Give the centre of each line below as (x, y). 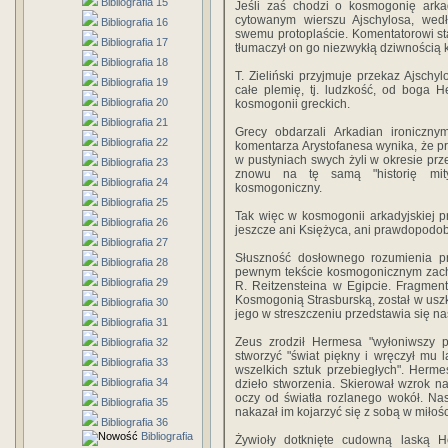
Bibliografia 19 (134, 82)
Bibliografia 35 (134, 402)
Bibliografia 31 (134, 322)
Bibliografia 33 (134, 362)
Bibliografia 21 (134, 122)
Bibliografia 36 (134, 422)
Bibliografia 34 (134, 382)
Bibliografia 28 (134, 262)
